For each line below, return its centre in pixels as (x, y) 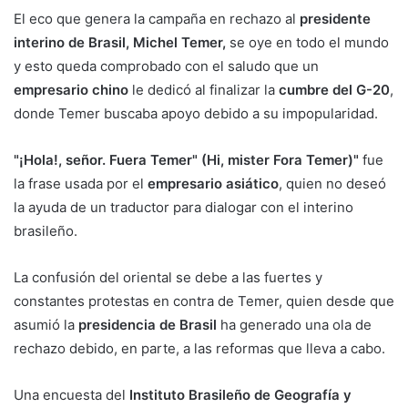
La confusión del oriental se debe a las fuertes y (168, 278)
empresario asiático (211, 184)
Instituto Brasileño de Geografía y (240, 395)
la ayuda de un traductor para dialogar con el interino (184, 208)
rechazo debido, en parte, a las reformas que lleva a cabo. (199, 349)
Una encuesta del (71, 395)
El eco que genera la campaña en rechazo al (157, 19)
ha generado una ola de (294, 325)
